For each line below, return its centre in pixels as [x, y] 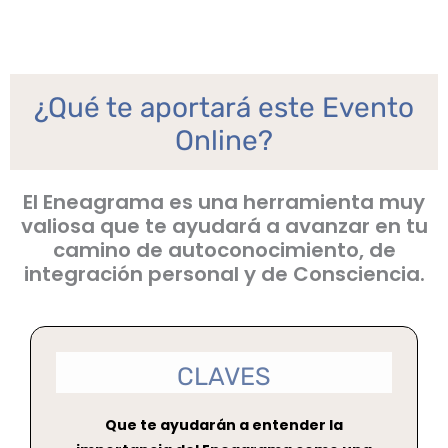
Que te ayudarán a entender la [224, 424]
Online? [224, 140]
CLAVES [224, 376]
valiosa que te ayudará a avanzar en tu [224, 225]
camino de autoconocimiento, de [224, 249]
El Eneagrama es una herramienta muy [224, 201]
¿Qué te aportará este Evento [224, 107]
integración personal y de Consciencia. [224, 273]
